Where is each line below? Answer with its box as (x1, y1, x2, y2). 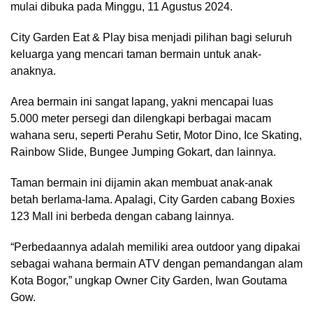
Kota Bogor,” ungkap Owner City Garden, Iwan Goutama (10, 274, 287, 286)
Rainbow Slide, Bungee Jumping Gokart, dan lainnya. (10, 145, 276, 158)
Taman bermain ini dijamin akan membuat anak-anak (10, 176, 272, 189)
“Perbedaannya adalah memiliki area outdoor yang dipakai (10, 240, 300, 253)
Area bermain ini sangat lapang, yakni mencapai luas (10, 95, 273, 108)
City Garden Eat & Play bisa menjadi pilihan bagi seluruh (10, 31, 292, 43)
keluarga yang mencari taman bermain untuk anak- (10, 48, 261, 60)
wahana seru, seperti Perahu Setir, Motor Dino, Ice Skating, (10, 129, 302, 141)
